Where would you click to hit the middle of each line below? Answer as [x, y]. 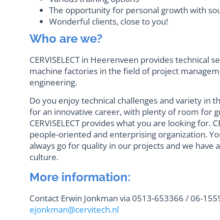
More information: [80, 177]
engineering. [54, 82]
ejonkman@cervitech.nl [74, 210]
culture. [45, 157]
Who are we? [66, 38]
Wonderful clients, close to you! [109, 21]
